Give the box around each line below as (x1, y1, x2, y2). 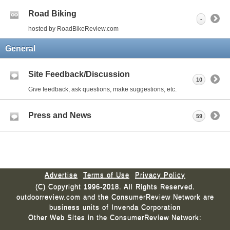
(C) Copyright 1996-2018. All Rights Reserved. (35, 182, 195, 190)
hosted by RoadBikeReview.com (28, 25, 119, 32)
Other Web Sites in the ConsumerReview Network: (28, 213, 202, 221)
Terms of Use (83, 170, 129, 179)
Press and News (28, 110, 91, 120)
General (5, 44, 35, 53)
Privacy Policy (135, 170, 185, 179)
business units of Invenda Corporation (49, 203, 181, 211)
